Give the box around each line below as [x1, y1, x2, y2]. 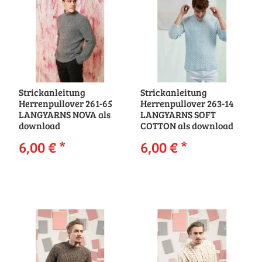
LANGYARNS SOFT [140, 108, 216, 121]
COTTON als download [140, 119, 233, 132]
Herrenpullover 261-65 [18, 97, 112, 110]
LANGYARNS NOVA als [18, 108, 111, 121]
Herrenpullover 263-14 [140, 97, 234, 110]
